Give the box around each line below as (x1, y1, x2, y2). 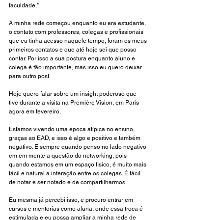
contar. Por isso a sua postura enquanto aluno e (9, 55, 137, 62)
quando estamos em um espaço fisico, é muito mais (9, 161, 148, 168)
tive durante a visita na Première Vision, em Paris (9, 99, 140, 107)
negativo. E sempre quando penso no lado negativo (9, 143, 148, 151)
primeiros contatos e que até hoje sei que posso (9, 46, 138, 54)
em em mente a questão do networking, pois (9, 152, 128, 160)
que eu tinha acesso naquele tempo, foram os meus (9, 37, 148, 45)
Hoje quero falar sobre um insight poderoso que (9, 90, 138, 98)
